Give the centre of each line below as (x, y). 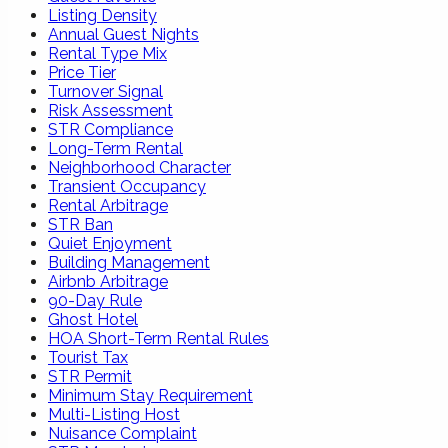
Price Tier (82, 72)
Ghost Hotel (93, 319)
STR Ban (80, 224)
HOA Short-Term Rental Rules (158, 338)
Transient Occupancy (127, 186)
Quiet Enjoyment (110, 243)
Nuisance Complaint (122, 433)
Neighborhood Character (139, 167)
